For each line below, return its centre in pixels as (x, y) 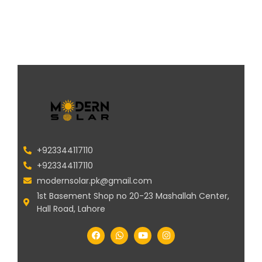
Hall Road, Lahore (71, 208)
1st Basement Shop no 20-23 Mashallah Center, (133, 196)
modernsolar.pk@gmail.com (94, 180)
